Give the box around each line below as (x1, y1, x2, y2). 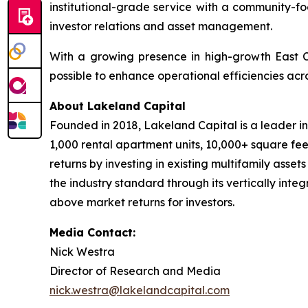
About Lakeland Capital (49, 98, 186, 113)
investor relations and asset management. (49, 19, 272, 33)
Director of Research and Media (49, 263, 221, 278)
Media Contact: (49, 225, 135, 239)
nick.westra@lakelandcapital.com (49, 283, 230, 297)
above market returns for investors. (49, 195, 234, 209)
